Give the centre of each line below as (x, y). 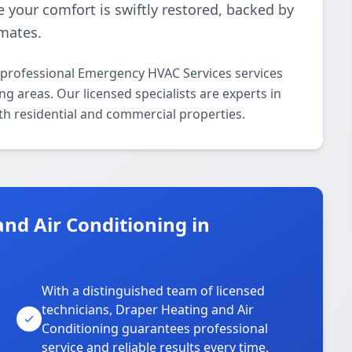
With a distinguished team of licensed (154, 291)
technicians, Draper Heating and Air (148, 310)
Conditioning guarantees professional (155, 328)
